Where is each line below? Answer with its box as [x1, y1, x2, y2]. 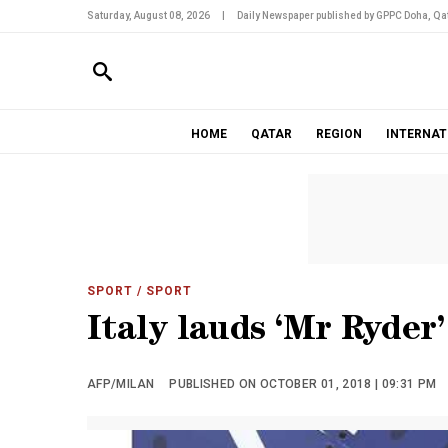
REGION [315, 127, 362, 141]
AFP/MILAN [87, 377, 155, 391]
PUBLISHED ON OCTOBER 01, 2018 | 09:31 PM [169, 377, 437, 391]
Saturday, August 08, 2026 [87, 10, 210, 21]
